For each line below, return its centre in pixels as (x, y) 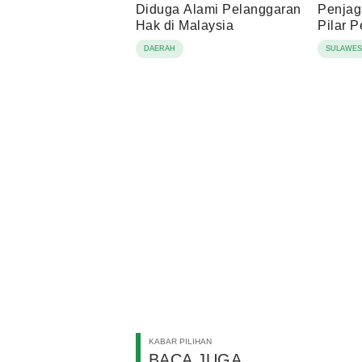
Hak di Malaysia (185, 26)
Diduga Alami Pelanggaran (219, 10)
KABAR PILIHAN (180, 342)
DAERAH (160, 49)
